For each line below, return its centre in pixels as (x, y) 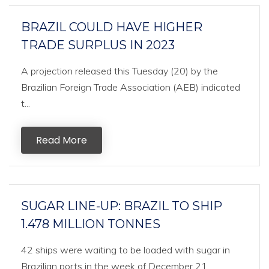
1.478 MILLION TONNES (91, 224)
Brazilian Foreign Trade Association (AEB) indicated (131, 87)
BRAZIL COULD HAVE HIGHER (112, 27)
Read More (62, 140)
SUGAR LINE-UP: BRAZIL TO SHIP (122, 206)
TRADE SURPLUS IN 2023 (98, 45)
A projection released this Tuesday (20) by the (119, 71)
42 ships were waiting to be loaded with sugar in (125, 250)
